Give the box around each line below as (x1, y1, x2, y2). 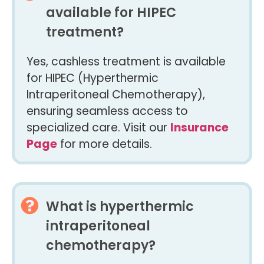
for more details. (57, 136, 152, 153)
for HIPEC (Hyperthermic (27, 70, 159, 87)
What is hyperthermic (45, 197, 194, 216)
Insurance (170, 120, 229, 136)
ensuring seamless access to (27, 103, 188, 120)
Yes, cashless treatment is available (27, 54, 226, 70)
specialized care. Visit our (27, 120, 170, 136)
